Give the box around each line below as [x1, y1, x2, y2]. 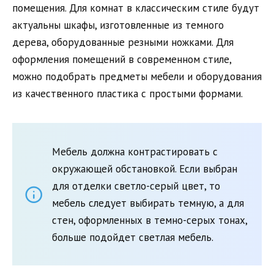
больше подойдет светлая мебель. [52, 230, 213, 244]
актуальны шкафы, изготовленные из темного [12, 18, 224, 32]
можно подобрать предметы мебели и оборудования [12, 69, 262, 83]
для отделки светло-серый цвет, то [52, 179, 220, 193]
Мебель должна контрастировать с [52, 144, 218, 158]
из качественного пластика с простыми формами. [12, 86, 243, 100]
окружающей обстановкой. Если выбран [52, 161, 237, 176]
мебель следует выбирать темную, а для [52, 196, 244, 210]
